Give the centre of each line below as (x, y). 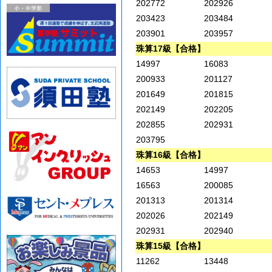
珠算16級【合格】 (171, 155)
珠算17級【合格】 (171, 49)
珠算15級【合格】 (171, 246)
